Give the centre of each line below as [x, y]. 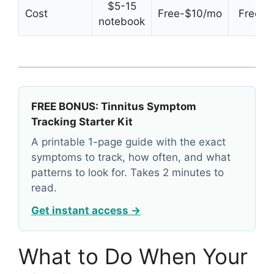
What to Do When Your [133, 257]
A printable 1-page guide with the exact [128, 142]
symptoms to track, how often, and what [131, 157]
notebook [122, 22]
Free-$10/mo [190, 14]
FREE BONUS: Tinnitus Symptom [114, 107]
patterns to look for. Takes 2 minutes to [128, 173]
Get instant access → [86, 211]
